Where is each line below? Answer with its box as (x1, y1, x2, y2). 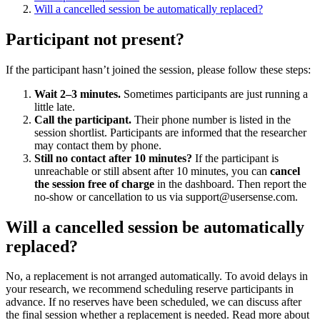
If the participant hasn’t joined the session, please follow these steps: (6, 63, 311, 76)
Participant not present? (6, 29, 184, 49)
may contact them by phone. (34, 139, 161, 151)
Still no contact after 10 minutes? (34, 151, 192, 164)
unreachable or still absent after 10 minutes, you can (34, 164, 270, 177)
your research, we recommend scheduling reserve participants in (6, 283, 294, 296)
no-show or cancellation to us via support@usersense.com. (34, 190, 298, 203)
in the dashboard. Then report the (154, 177, 306, 190)
